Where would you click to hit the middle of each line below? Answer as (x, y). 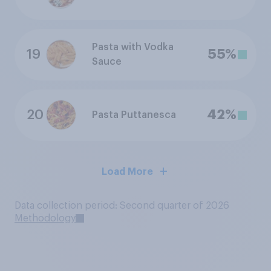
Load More (127, 171)
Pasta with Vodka (133, 47)
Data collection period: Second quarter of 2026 (122, 205)
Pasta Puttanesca (134, 115)
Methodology (45, 218)
